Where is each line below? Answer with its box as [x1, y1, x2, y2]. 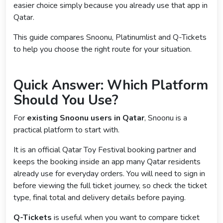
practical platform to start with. [13, 124, 119, 136]
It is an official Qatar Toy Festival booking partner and [13, 144, 196, 156]
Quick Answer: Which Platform [13, 76, 208, 95]
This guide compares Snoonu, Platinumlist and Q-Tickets [13, 32, 207, 43]
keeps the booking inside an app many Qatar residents [13, 156, 201, 168]
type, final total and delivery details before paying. [13, 192, 186, 204]
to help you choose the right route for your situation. [13, 44, 192, 55]
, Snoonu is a [144, 112, 187, 124]
